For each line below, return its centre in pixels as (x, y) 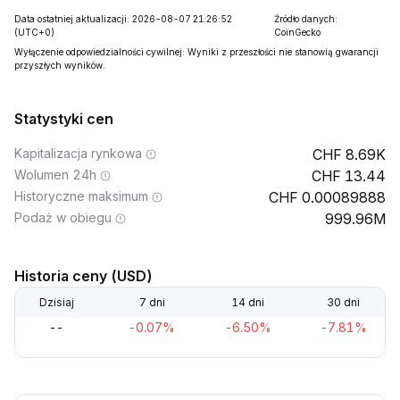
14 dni (248, 302)
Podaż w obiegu (63, 217)
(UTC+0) (34, 32)
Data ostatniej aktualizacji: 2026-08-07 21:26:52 (123, 19)
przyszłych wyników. (60, 65)
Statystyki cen (64, 119)
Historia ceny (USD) (83, 276)
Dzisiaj (56, 302)
